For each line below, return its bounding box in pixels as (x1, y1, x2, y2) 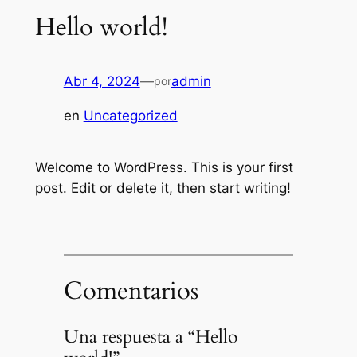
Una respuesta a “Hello (63, 324, 237, 350)
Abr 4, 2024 (63, 73, 140, 90)
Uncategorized (83, 107, 178, 124)
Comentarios (63, 273, 198, 308)
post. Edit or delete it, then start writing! (34, 180, 291, 197)
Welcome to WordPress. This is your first (34, 159, 293, 176)
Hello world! (34, 10, 167, 44)
